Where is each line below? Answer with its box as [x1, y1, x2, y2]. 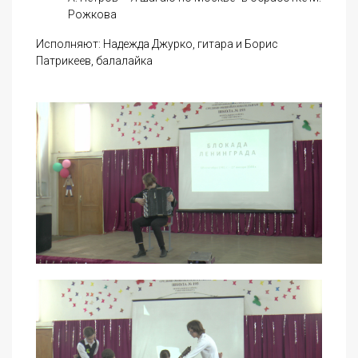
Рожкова [68, 8, 117, 22]
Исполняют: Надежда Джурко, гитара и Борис [36, 38, 278, 51]
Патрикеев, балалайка [36, 54, 153, 68]
